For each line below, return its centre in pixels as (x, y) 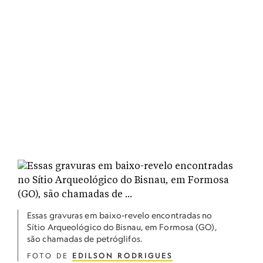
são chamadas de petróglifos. (85, 239)
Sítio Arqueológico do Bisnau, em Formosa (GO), (122, 227)
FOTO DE (50, 256)
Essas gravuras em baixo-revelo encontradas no (120, 215)
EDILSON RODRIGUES (122, 256)
